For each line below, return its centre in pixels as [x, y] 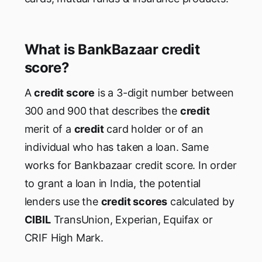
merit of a [49, 129]
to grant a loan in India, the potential [113, 184]
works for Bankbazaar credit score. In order [130, 166]
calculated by [201, 202]
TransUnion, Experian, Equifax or [132, 220]
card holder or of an [154, 129]
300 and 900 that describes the [102, 111]
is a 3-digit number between [164, 93]
